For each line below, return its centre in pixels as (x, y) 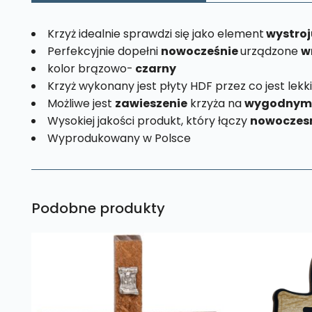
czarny (154, 68)
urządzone (270, 51)
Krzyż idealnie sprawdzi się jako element (155, 33)
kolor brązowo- (90, 68)
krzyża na (216, 103)
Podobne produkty (98, 209)
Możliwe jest (81, 103)
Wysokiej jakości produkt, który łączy (148, 120)
